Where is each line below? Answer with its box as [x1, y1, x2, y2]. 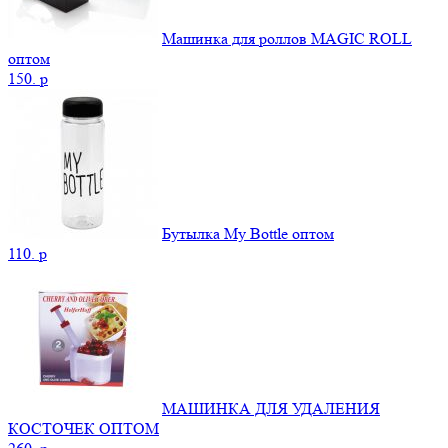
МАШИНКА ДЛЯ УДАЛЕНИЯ [162, 398, 380, 418]
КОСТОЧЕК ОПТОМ [8, 418, 159, 438]
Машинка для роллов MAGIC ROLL [162, 28, 412, 48]
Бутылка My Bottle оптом [162, 223, 334, 243]
